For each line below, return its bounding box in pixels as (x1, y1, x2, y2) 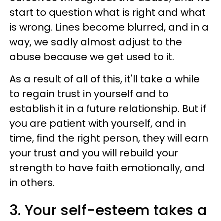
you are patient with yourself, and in (9, 116, 186, 130)
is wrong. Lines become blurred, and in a (9, 20, 209, 34)
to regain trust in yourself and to (9, 86, 169, 101)
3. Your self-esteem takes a (9, 200, 207, 220)
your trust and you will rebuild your (9, 146, 178, 160)
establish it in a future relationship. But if (9, 101, 206, 115)
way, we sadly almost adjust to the (9, 35, 182, 49)
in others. (9, 175, 55, 189)
